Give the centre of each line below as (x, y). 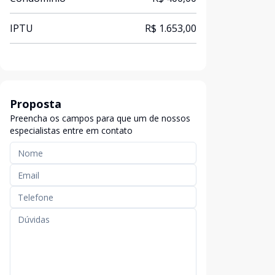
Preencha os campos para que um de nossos (100, 118)
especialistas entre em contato (71, 130)
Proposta (36, 104)
